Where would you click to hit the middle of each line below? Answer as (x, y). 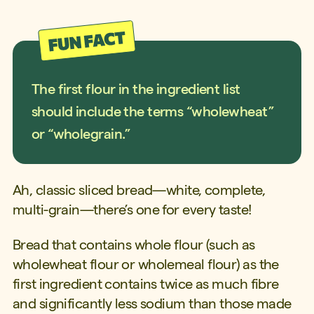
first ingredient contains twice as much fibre (145, 284)
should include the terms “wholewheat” (152, 112)
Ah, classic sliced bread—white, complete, (138, 190)
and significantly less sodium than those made (152, 303)
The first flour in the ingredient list (136, 89)
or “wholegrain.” (81, 134)
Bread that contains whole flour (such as (134, 244)
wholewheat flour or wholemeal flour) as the (145, 264)
